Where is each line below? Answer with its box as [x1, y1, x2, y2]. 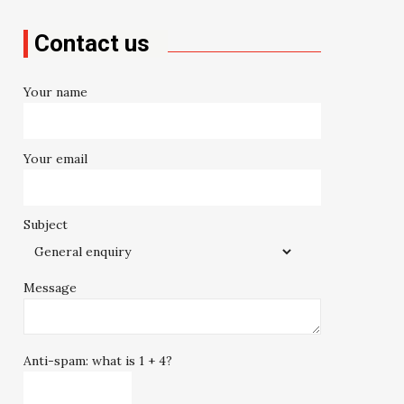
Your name [23, 83, 88, 100]
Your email [23, 150, 88, 167]
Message [23, 280, 78, 297]
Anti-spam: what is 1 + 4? [23, 352, 173, 369]
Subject [23, 216, 69, 234]
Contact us [34, 30, 151, 57]
